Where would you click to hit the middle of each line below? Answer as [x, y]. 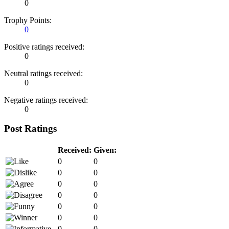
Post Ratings [30, 129]
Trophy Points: [28, 20]
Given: [105, 150]
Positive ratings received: [44, 47]
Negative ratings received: [46, 100]
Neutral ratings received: [43, 73]
